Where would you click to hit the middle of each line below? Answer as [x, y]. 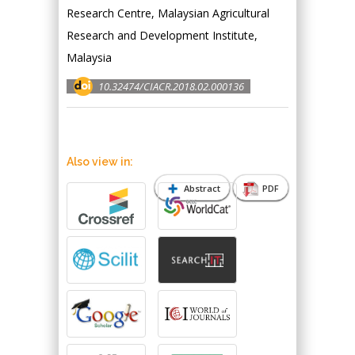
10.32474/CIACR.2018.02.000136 [171, 86]
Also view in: [100, 162]
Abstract [201, 188]
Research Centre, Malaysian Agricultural [168, 13]
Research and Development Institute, [162, 35]
